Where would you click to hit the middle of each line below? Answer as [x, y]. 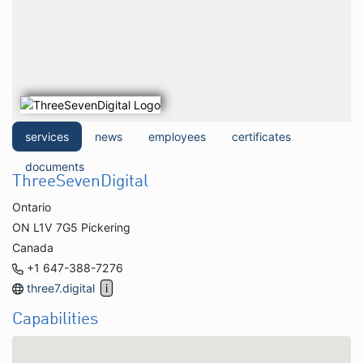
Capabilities [55, 319]
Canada [33, 247]
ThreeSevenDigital [80, 181]
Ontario [32, 207]
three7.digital [61, 288]
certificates [261, 136]
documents [55, 166]
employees [177, 136]
